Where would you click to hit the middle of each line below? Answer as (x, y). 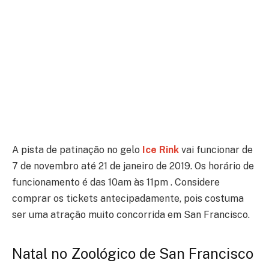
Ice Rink (161, 150)
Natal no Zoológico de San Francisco (133, 253)
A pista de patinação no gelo (77, 150)
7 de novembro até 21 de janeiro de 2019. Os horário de (133, 166)
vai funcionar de (216, 150)
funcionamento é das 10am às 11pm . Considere (116, 183)
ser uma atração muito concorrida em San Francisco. (131, 215)
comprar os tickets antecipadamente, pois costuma (128, 199)
